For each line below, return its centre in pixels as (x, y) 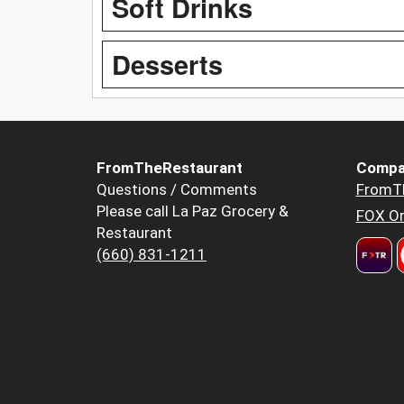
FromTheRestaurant (170, 167)
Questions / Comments (177, 189)
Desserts (167, 64)
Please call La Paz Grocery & (193, 211)
